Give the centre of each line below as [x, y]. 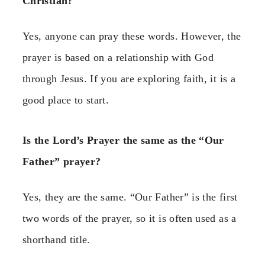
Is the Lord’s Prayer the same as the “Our [123, 140]
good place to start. [66, 100]
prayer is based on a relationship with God [118, 57]
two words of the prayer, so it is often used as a [130, 219]
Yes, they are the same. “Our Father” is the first [130, 197]
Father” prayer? [62, 162]
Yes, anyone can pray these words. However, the [132, 36]
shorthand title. [56, 240]
